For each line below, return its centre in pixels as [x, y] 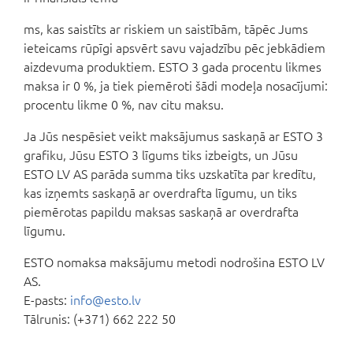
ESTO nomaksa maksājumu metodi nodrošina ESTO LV [174, 262]
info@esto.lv [106, 300]
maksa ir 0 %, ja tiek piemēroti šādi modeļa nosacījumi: [176, 85]
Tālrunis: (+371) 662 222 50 [100, 319]
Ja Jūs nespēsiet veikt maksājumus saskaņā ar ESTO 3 [173, 136]
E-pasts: [47, 300]
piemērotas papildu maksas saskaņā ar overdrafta [161, 212]
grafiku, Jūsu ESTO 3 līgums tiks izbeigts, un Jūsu [161, 155]
